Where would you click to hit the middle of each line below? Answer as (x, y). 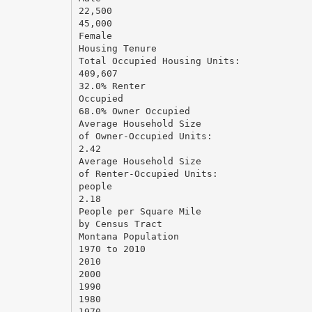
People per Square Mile (140, 211)
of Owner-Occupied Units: (145, 136)
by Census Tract (120, 224)
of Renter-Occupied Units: (148, 173)
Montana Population (128, 236)
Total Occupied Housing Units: (159, 61)
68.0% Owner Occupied (134, 111)
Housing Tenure (117, 48)
